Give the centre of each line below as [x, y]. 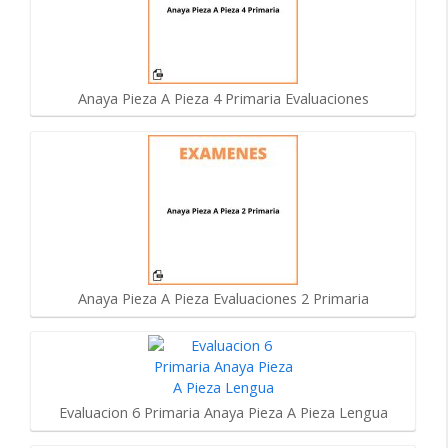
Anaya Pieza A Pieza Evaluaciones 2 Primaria [223, 299]
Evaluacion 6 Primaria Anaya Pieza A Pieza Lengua [223, 412]
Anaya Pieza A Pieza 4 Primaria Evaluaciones [223, 98]
